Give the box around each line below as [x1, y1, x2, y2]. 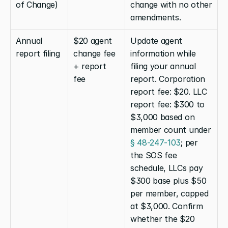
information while [130, 48, 196, 59]
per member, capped [130, 188, 209, 198]
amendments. [130, 12, 181, 22]
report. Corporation [130, 73, 205, 84]
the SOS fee [130, 150, 177, 160]
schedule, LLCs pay [130, 162, 203, 173]
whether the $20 [130, 213, 195, 224]
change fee [73, 48, 116, 59]
